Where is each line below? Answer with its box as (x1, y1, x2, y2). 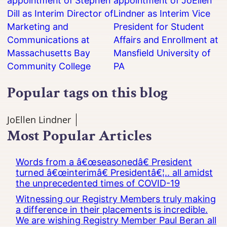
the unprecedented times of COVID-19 (16, 178, 180, 189)
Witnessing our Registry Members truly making (16, 194, 216, 205)
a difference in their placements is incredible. (16, 204, 208, 215)
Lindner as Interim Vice (113, 8, 210, 19)
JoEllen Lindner (7, 113, 71, 126)
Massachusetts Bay (7, 48, 91, 59)
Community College (7, 61, 91, 72)
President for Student (113, 21, 204, 32)
